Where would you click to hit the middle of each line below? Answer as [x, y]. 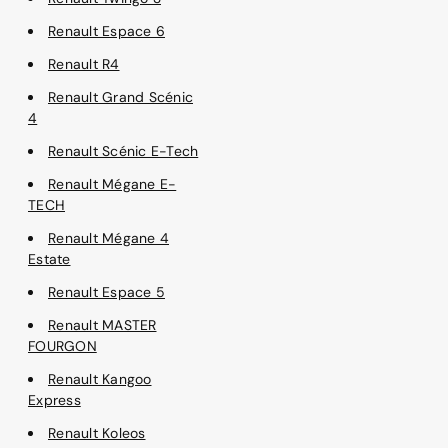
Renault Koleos [97, 432]
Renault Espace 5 [106, 291]
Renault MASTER [102, 324]
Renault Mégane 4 [108, 237]
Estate [49, 258]
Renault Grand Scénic [120, 96]
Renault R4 [84, 63]
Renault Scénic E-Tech [123, 150]
